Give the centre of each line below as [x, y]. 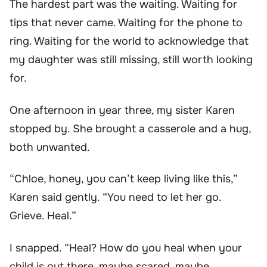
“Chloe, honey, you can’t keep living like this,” [124, 179]
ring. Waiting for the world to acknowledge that [129, 41]
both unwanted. [50, 147]
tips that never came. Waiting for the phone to [126, 23]
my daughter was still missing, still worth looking [131, 60]
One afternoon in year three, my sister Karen [122, 110]
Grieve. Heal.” [43, 216]
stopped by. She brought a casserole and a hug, [130, 128]
